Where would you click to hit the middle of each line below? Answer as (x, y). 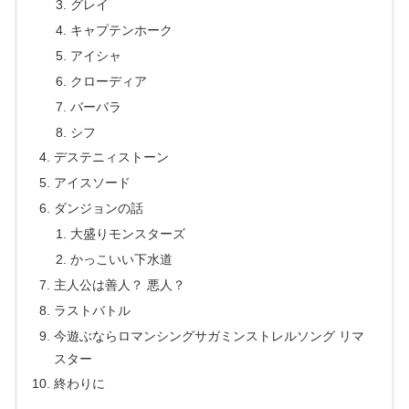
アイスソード (93, 183)
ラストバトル (93, 310)
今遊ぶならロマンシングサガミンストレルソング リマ (210, 336)
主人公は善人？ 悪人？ (120, 284)
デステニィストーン (112, 157)
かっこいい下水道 (121, 259)
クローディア (108, 81)
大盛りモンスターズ (127, 234)
